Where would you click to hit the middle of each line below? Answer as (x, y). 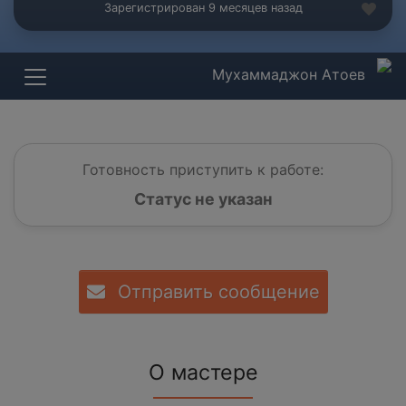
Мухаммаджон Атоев (291, 75)
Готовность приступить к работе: (203, 170)
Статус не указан (203, 199)
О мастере (203, 373)
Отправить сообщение (216, 292)
